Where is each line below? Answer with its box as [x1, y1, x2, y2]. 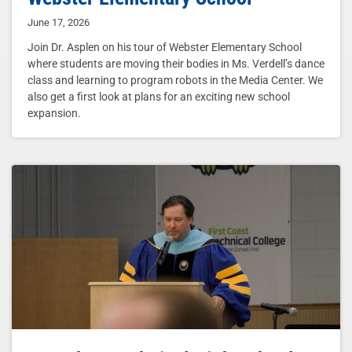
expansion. [27, 107, 81, 120]
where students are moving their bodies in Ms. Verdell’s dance [27, 57, 324, 71]
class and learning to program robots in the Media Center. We [27, 74, 323, 87]
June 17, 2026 [27, 16, 90, 29]
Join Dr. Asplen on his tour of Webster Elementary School [27, 41, 302, 54]
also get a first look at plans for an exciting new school [27, 90, 290, 104]
